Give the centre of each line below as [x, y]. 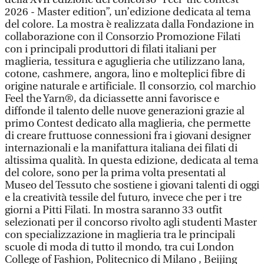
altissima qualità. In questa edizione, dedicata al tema [131, 161]
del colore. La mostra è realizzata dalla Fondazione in [129, 24]
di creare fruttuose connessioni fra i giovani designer [128, 136]
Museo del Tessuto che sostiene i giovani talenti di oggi [132, 185]
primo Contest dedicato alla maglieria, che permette [128, 123]
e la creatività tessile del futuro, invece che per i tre [123, 198]
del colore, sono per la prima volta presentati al [115, 173]
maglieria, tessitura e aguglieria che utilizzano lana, [125, 62]
